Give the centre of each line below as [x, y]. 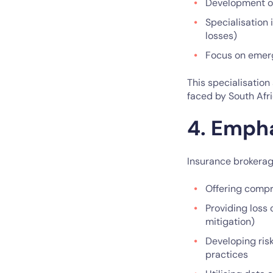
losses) [221, 35]
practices [227, 254]
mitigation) [230, 221]
